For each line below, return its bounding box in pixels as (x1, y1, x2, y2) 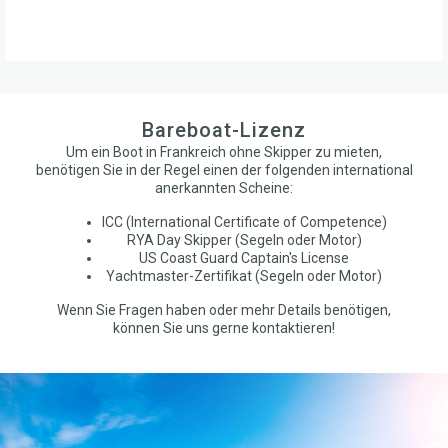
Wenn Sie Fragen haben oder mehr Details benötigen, (57, 301, 391, 318)
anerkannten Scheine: (155, 179, 293, 196)
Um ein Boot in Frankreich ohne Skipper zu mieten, (66, 143, 382, 160)
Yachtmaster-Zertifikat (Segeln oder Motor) (106, 267, 382, 284)
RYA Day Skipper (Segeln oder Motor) (126, 231, 362, 248)
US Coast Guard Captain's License (139, 249, 349, 266)
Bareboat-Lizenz (142, 117, 306, 142)
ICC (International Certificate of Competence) (101, 213, 387, 230)
